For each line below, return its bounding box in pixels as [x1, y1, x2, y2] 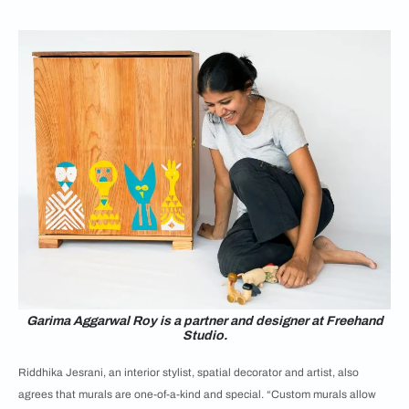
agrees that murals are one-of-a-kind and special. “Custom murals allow [18, 388, 376, 401]
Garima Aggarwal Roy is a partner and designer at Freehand [26, 314, 383, 328]
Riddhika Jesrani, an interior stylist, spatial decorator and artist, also [18, 366, 359, 379]
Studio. [182, 329, 227, 342]
